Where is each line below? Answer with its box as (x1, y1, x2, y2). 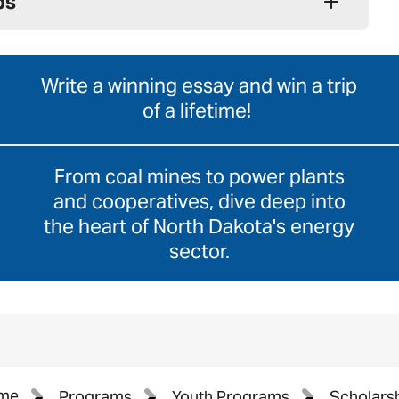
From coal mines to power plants (53, 164, 345, 190)
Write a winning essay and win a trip (41, 73, 358, 99)
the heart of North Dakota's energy (44, 214, 355, 240)
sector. (168, 239, 230, 265)
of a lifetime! (142, 98, 256, 124)
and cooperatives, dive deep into (53, 189, 346, 215)
